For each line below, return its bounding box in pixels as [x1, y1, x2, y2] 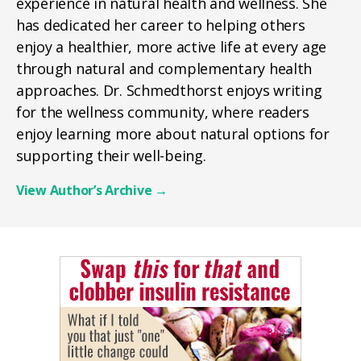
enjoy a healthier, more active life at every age [16, 37, 327, 56]
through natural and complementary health [16, 59, 313, 78]
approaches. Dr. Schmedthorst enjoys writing [16, 81, 322, 100]
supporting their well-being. [16, 146, 206, 165]
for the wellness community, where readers [16, 102, 309, 122]
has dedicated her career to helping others [16, 15, 305, 35]
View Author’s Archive [16, 181, 156, 199]
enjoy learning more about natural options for [16, 124, 330, 143]
